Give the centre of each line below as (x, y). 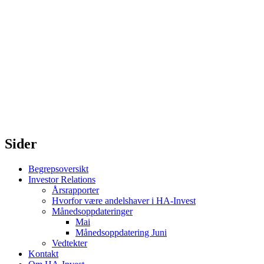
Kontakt (43, 254)
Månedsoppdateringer (92, 211)
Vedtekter (70, 243)
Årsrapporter (75, 190)
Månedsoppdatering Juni (121, 232)
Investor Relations (62, 179)
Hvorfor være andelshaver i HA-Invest (124, 201)
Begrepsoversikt (58, 169)
